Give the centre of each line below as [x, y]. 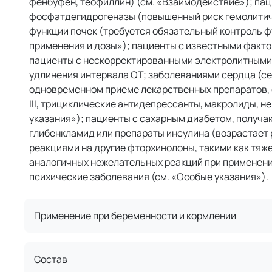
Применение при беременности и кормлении [135, 216]
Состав [51, 260]
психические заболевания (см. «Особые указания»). [149, 177]
